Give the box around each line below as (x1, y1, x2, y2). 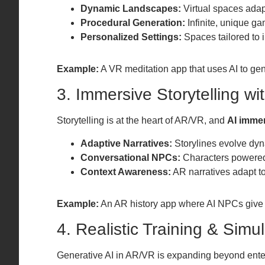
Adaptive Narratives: (80, 138, 172, 148)
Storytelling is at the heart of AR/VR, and (57, 115, 227, 126)
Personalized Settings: (80, 31, 182, 42)
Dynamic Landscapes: (80, 3, 181, 14)
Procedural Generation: (80, 17, 185, 28)
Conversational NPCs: (80, 152, 180, 163)
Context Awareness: (80, 166, 171, 177)
